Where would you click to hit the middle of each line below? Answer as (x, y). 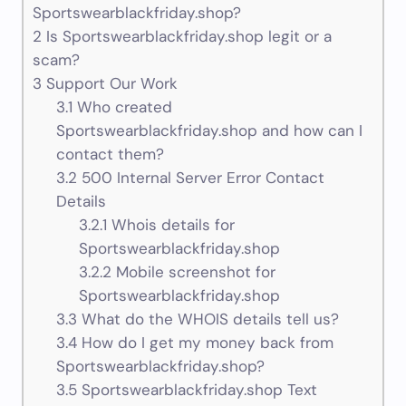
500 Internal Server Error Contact (200, 178)
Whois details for (171, 225)
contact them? (110, 155)
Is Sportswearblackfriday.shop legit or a (187, 37)
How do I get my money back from (205, 343)
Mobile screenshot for (194, 272)
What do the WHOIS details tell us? (208, 319)
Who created (122, 107)
